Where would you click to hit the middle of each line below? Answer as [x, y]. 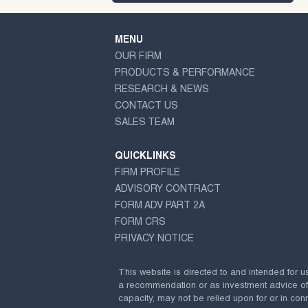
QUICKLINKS [145, 157]
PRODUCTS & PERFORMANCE [185, 73]
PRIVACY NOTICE [154, 240]
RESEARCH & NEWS [162, 90]
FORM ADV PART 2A [160, 207]
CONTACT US [146, 106]
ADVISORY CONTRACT [168, 190]
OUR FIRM [138, 57]
